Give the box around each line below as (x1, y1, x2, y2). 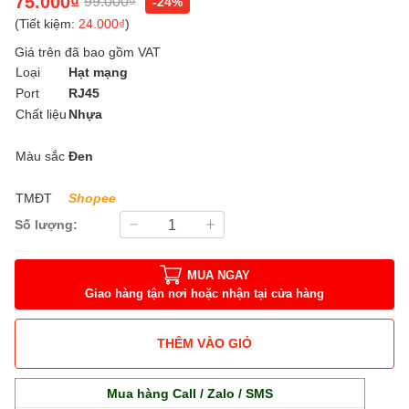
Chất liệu (16, 105, 67, 121)
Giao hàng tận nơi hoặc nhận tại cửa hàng (85, 286, 324, 301)
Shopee (68, 189, 116, 205)
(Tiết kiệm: (15, 15, 79, 31)
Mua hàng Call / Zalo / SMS (107, 384, 273, 401)
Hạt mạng (68, 63, 128, 79)
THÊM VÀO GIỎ (157, 335, 252, 351)
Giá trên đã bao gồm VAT (15, 43, 161, 59)
